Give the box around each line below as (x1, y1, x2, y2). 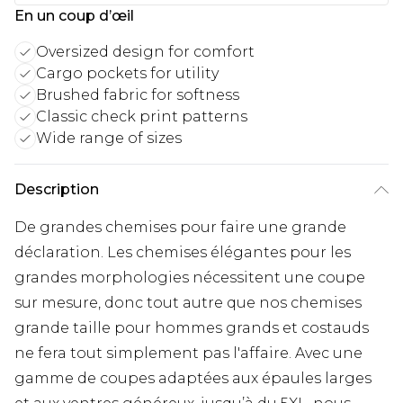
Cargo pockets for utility (36, 64, 219, 82)
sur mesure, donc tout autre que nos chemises (14, 293, 362, 311)
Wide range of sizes (36, 129, 182, 147)
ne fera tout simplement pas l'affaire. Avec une (14, 344, 363, 362)
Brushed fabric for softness (36, 85, 239, 103)
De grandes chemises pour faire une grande (14, 218, 346, 236)
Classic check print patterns (36, 107, 247, 125)
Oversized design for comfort (36, 42, 255, 60)
